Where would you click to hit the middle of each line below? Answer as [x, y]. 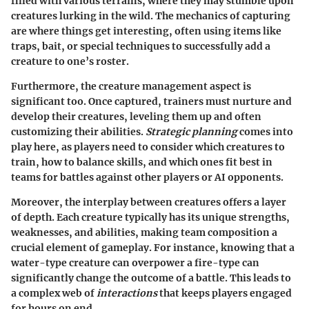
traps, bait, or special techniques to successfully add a [141, 46]
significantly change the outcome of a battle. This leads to [151, 278]
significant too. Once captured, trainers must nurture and [151, 101]
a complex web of [54, 293]
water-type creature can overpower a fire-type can [135, 262]
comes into [265, 131]
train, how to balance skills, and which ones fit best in [142, 162]
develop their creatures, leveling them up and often [136, 116]
